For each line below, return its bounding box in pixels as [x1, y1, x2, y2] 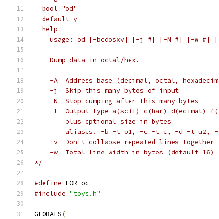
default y [34, 15, 77, 23]
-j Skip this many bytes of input [66, 87, 179, 95]
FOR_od [62, 179, 89, 187]
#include [34, 189, 66, 197]
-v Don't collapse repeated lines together [66, 138, 214, 146]
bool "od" [34, 4, 77, 13]
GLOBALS [34, 210, 62, 218]
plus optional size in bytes [66, 117, 171, 126]
